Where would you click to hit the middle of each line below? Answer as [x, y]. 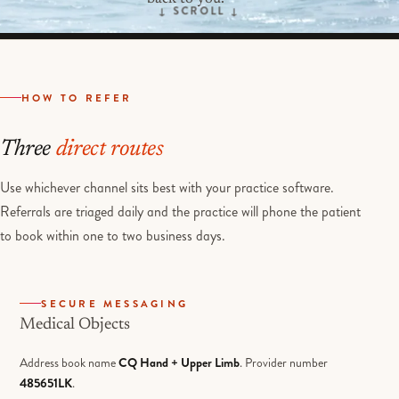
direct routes [110, 150]
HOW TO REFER [77, 98]
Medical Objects [75, 324]
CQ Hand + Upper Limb [179, 362]
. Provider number [284, 362]
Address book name [69, 362]
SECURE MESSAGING [115, 303]
